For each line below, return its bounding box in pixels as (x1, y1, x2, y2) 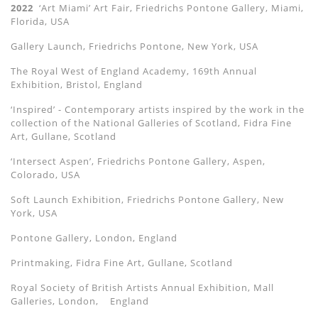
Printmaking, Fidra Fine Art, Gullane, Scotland (11, 256, 233, 270)
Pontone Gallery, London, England (11, 231, 177, 245)
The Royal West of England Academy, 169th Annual (11, 65, 257, 78)
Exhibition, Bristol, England (11, 78, 143, 92)
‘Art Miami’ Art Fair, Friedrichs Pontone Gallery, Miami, (33, 1, 304, 15)
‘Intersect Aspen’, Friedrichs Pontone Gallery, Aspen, (11, 155, 265, 168)
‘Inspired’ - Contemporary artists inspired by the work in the (11, 103, 305, 116)
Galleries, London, (11, 295, 99, 308)
